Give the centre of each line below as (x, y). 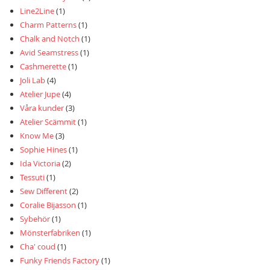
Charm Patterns (48, 25)
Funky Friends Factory (60, 261)
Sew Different (44, 191)
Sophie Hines (43, 150)
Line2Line (37, 11)
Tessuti (32, 177)
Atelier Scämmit (48, 122)
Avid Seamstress (49, 53)
